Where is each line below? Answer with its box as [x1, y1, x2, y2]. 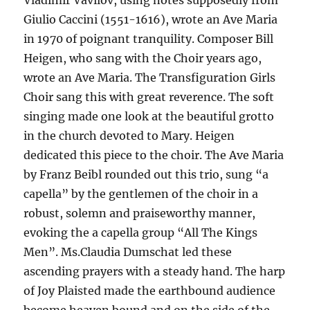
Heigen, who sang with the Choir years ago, [24, 51, 262, 66]
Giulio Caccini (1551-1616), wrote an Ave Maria [24, 12, 278, 27]
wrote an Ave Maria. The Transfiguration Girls [24, 71, 276, 85]
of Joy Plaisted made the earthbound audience [24, 284, 276, 298]
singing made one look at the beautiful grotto [24, 109, 275, 124]
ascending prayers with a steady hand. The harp [24, 264, 286, 279]
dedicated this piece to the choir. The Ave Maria [24, 148, 284, 163]
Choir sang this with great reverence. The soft [24, 90, 275, 104]
